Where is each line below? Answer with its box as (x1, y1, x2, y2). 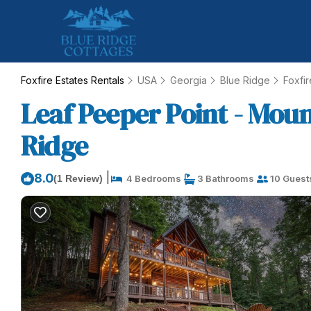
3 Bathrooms (195, 173, 254, 184)
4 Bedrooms (122, 173, 181, 184)
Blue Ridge (220, 74, 270, 86)
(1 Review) (53, 173, 103, 184)
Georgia (170, 74, 207, 86)
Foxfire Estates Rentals (21, 74, 127, 86)
